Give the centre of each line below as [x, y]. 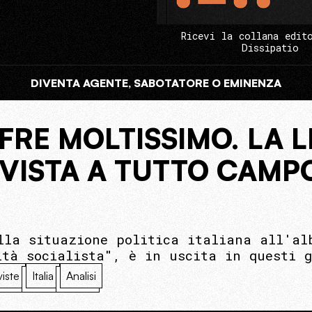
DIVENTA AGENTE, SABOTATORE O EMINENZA [156, 83]
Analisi [81, 276]
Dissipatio [270, 48]
